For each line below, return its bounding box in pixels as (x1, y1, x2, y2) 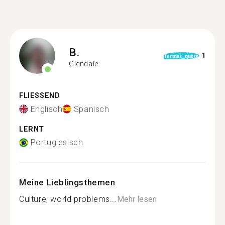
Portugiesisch (30, 138, 83, 147)
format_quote (164, 53, 198, 59)
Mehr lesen (117, 194, 157, 204)
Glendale (69, 59, 98, 68)
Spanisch (73, 104, 109, 114)
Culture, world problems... (19, 194, 117, 204)
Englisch (30, 104, 63, 114)
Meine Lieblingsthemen (19, 177, 116, 187)
